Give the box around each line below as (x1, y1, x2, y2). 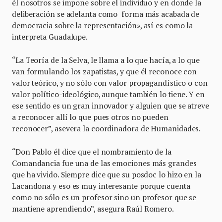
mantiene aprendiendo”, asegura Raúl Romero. (12, 203, 175, 214)
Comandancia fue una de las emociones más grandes (12, 158, 197, 168)
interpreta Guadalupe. (12, 31, 88, 42)
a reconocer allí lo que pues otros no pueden (12, 111, 168, 122)
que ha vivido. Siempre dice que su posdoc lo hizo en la (12, 169, 203, 179)
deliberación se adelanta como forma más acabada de (12, 8, 200, 19)
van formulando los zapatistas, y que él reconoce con (12, 66, 197, 76)
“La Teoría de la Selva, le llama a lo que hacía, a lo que (12, 55, 200, 65)
